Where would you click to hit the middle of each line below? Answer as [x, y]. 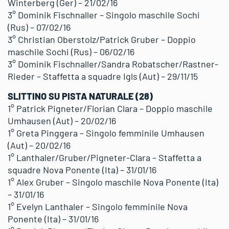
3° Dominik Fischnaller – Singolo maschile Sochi [104, 15]
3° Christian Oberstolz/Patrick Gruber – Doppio [102, 39]
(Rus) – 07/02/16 [39, 27]
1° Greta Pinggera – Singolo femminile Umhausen [106, 133]
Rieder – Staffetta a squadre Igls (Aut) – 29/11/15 [103, 76]
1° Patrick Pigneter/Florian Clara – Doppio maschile [110, 108]
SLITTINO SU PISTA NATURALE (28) [80, 96]
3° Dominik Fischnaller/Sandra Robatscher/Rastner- [113, 64]
